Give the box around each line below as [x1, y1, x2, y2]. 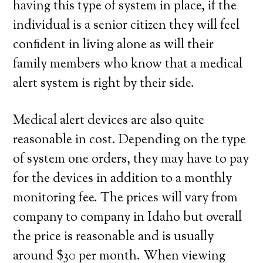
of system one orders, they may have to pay [13, 150, 249, 169]
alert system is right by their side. [13, 75, 195, 93]
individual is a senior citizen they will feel [13, 16, 240, 35]
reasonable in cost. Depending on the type [13, 131, 247, 150]
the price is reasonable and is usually [13, 228, 214, 247]
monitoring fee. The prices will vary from [13, 189, 238, 208]
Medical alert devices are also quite [13, 112, 205, 130]
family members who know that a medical [13, 55, 243, 74]
